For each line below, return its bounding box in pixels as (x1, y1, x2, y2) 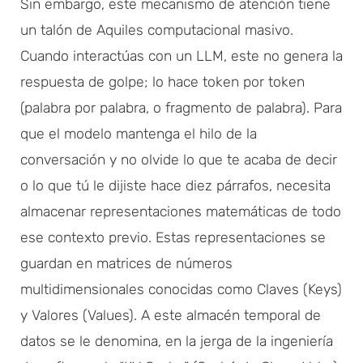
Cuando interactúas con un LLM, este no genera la (20, 47, 343, 64)
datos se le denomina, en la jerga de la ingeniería (20, 332, 333, 349)
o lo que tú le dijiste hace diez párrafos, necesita (20, 177, 331, 194)
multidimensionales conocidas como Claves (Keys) (20, 280, 342, 297)
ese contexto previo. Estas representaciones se (20, 228, 326, 246)
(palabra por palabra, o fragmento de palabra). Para (20, 99, 342, 116)
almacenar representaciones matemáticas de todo (20, 203, 341, 220)
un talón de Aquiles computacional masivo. (20, 21, 293, 38)
